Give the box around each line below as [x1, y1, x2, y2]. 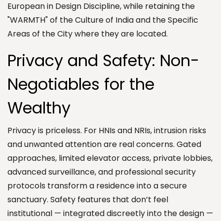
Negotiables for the [7, 73, 154, 95]
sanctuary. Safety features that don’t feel [7, 193, 168, 205]
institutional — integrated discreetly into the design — [7, 207, 213, 219]
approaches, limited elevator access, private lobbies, [7, 152, 213, 164]
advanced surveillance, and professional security [7, 166, 196, 178]
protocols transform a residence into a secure [7, 180, 187, 191]
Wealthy [7, 96, 71, 119]
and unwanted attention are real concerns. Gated [7, 138, 201, 150]
